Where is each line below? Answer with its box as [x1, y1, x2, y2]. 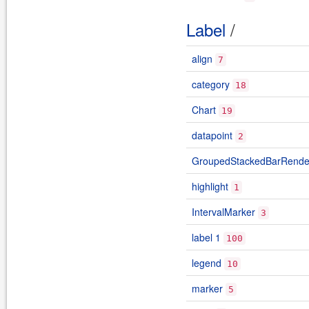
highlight [192, 179, 228, 193]
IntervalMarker [192, 205, 255, 219]
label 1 [192, 230, 221, 244]
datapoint [192, 128, 232, 142]
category [192, 77, 230, 91]
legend [192, 256, 221, 270]
